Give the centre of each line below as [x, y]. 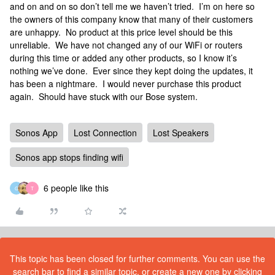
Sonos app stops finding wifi [69, 157]
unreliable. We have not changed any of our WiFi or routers [126, 45]
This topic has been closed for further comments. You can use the [137, 258]
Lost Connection [105, 133]
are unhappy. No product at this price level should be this [121, 32]
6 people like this [76, 188]
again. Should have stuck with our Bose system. [105, 96]
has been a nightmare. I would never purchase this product [126, 83]
